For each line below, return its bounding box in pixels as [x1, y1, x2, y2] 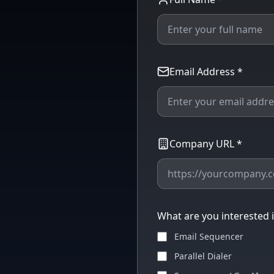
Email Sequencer [174, 231, 243, 242]
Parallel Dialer [174, 250, 232, 262]
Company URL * [169, 137, 242, 150]
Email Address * [169, 65, 243, 78]
